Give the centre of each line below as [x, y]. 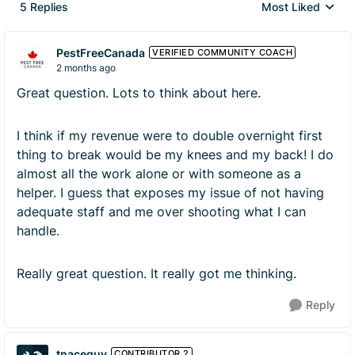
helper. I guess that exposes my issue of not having [170, 193]
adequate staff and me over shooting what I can [161, 212]
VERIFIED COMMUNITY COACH [222, 52]
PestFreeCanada [101, 52]
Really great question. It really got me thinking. [157, 273]
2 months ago [86, 67]
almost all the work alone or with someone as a [159, 174]
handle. [40, 231]
